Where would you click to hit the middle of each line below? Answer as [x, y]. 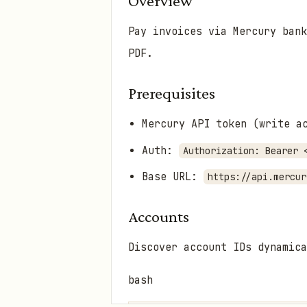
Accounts [159, 217]
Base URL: [173, 177]
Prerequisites [172, 93]
